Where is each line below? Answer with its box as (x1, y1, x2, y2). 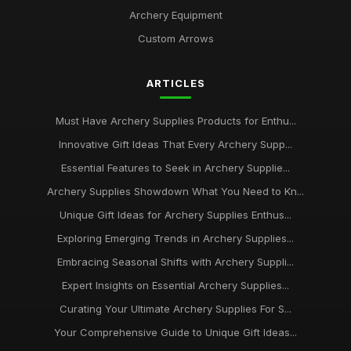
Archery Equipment (128, 9, 223, 21)
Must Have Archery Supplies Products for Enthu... (55, 114, 296, 127)
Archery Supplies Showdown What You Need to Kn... (47, 185, 304, 197)
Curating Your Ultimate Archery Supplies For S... (60, 302, 291, 315)
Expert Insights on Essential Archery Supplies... (62, 279, 289, 291)
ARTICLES (146, 77, 205, 89)
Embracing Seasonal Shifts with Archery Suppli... (57, 255, 294, 268)
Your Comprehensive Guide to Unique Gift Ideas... (54, 326, 297, 338)
